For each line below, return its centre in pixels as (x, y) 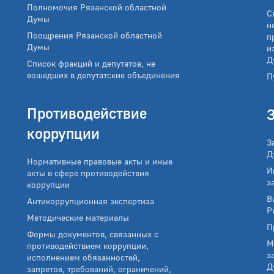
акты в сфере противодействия (88, 173)
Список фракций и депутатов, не (91, 64)
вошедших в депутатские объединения (103, 75)
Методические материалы (78, 218)
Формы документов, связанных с (93, 234)
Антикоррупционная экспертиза (91, 201)
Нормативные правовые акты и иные (55, 161)
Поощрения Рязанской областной (94, 35)
